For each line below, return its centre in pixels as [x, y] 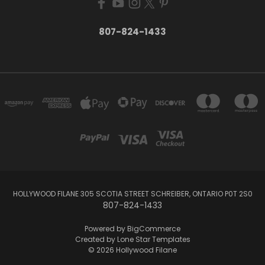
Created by [96, 239]
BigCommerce [154, 228]
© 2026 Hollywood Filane [132, 250]
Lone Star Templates [153, 239]
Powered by [106, 228]
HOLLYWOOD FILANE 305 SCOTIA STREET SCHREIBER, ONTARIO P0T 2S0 [132, 193]
